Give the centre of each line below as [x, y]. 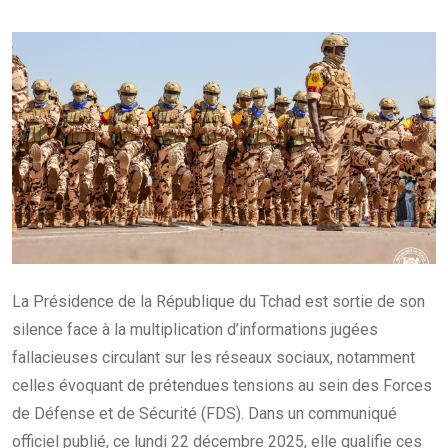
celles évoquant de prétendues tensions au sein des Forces [222, 385]
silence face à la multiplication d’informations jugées [195, 329]
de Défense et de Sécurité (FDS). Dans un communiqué [204, 413]
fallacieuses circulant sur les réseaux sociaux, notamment [213, 357]
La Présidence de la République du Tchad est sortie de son [218, 301]
